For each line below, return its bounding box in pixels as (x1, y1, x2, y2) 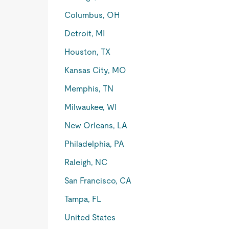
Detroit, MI (64, 29, 105, 38)
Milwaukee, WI (64, 102, 117, 112)
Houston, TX (64, 47, 111, 57)
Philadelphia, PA (64, 139, 125, 149)
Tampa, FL (64, 194, 102, 204)
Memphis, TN (64, 84, 114, 94)
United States (64, 213, 116, 222)
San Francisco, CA (64, 176, 132, 186)
